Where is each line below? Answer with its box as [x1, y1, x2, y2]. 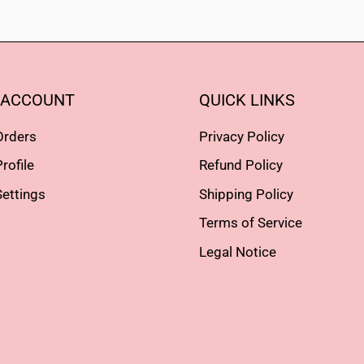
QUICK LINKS [199, 90, 296, 110]
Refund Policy [199, 157, 284, 174]
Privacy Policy [199, 128, 285, 145]
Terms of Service [199, 214, 303, 232]
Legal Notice [199, 243, 277, 260]
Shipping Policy [199, 185, 294, 202]
